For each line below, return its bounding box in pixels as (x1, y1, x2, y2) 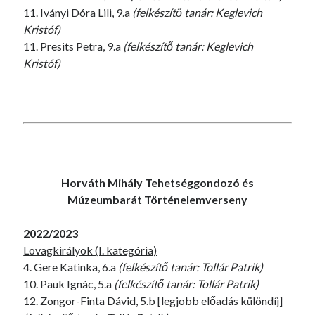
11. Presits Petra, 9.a (23, 39, 124, 53)
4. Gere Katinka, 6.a (23, 260, 119, 274)
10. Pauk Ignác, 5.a (23, 277, 115, 290)
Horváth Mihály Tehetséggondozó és (61, 176, 254, 189)
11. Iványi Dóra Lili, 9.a (23, 6, 133, 19)
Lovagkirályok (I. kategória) (23, 243, 157, 257)
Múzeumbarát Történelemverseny (67, 193, 247, 206)
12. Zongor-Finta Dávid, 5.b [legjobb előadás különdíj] (23, 294, 283, 307)
